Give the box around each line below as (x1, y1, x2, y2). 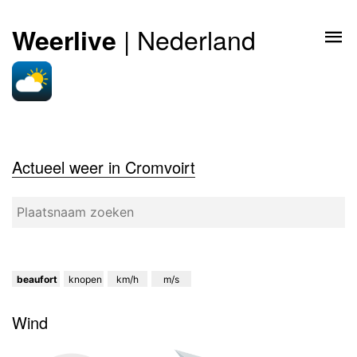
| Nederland (116, 21, 256, 57)
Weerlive (12, 22, 116, 58)
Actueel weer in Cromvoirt (12, 155, 195, 178)
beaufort (17, 273, 57, 285)
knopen (69, 273, 102, 285)
